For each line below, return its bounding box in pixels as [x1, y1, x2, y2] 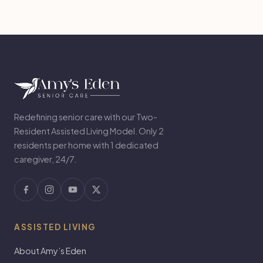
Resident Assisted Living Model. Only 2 [14, 125, 164, 136]
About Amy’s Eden [14, 245, 86, 256]
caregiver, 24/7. [14, 153, 76, 164]
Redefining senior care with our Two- [14, 111, 157, 122]
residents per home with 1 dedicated [14, 139, 159, 150]
